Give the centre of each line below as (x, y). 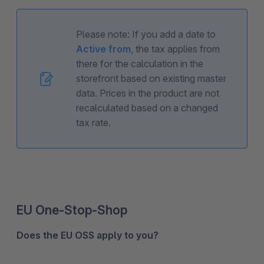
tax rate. (93, 123)
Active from (103, 49)
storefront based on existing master (151, 79)
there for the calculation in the (140, 64)
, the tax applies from (175, 49)
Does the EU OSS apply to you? (88, 235)
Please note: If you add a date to (146, 34)
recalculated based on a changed (147, 108)
